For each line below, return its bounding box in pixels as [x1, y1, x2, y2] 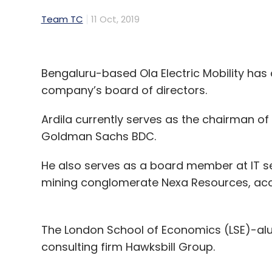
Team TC [41, 13, 83, 26]
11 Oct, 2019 [90, 13, 140, 26]
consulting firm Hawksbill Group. [41, 239, 215, 255]
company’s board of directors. [41, 83, 207, 98]
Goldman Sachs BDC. [41, 129, 159, 144]
